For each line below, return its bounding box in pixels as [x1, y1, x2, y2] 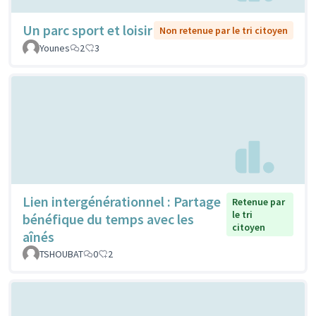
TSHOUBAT [39, 247, 83, 260]
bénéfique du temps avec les [23, 209, 194, 228]
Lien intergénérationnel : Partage [23, 192, 221, 210]
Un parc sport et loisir [23, 20, 152, 39]
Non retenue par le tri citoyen [159, 23, 288, 37]
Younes [39, 41, 70, 54]
